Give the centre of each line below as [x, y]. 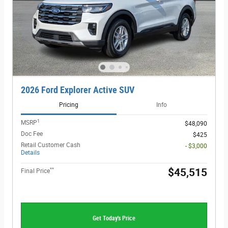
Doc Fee [32, 134]
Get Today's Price [114, 219]
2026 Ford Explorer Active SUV [78, 90]
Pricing [68, 105]
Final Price [35, 171]
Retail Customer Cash [51, 145]
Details [30, 153]
